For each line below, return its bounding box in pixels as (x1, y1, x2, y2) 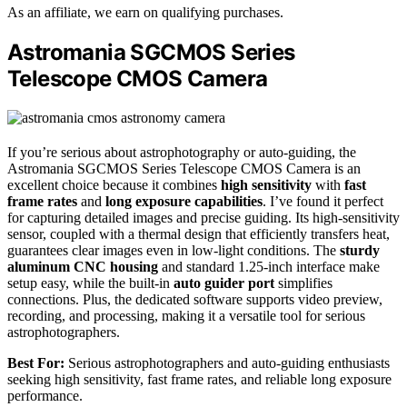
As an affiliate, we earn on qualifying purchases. (7, 4, 283, 20)
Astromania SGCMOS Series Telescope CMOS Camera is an (7, 160, 361, 176)
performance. (7, 387, 83, 403)
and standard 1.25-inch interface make (158, 258, 380, 274)
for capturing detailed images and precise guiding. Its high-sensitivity (7, 209, 400, 225)
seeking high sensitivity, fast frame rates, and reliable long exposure (7, 371, 392, 387)
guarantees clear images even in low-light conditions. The (7, 242, 340, 258)
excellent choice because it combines (7, 176, 221, 193)
